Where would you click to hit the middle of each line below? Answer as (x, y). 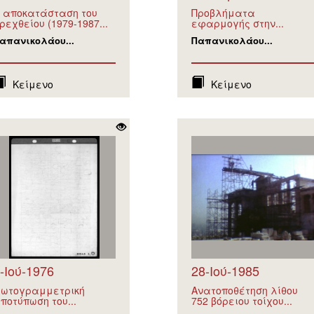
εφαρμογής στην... (237, 23)
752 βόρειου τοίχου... (241, 301)
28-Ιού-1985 (225, 271)
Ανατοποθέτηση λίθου (244, 290)
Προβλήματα (223, 13)
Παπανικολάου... (232, 40)
